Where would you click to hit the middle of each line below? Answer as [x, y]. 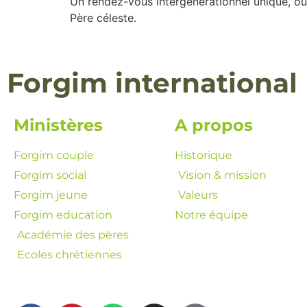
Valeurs [198, 195]
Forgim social [50, 175]
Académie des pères [73, 235]
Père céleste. [103, 18]
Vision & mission [223, 175]
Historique [204, 156]
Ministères [58, 125]
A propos [214, 125]
